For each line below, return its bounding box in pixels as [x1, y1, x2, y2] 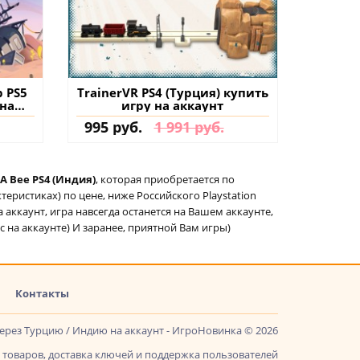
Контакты [15, 285, 69, 301]
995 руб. [84, 117, 142, 137]
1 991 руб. [153, 117, 224, 137]
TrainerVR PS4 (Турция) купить [76, 84, 268, 100]
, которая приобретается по [96, 171, 235, 186]
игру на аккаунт [121, 96, 224, 113]
